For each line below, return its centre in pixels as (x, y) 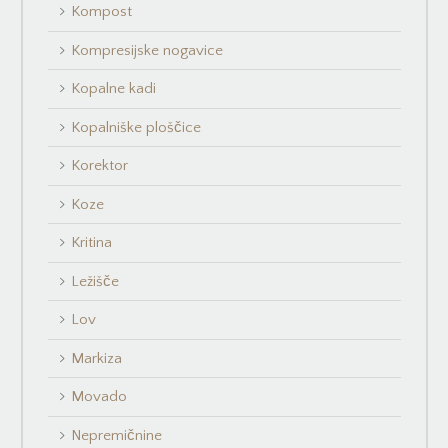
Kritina (92, 243)
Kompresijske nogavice (147, 50)
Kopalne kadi (114, 89)
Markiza (97, 358)
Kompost (102, 12)
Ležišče (95, 281)
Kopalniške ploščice (136, 127)
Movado (99, 397)
